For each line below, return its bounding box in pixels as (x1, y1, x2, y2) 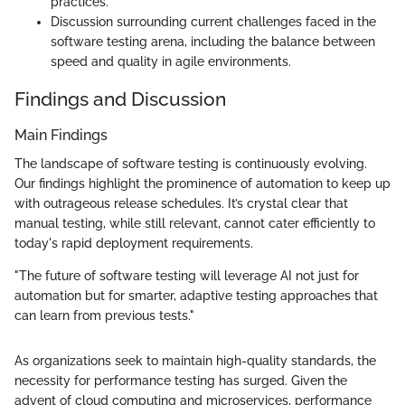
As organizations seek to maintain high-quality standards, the (14, 353, 376, 369)
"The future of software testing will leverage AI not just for (14, 268, 359, 284)
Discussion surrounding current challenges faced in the (51, 14, 376, 30)
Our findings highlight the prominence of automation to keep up (14, 176, 391, 192)
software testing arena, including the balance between (51, 34, 375, 50)
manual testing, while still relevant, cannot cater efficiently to (14, 216, 375, 231)
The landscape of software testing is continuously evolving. (14, 156, 367, 172)
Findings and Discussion (14, 88, 226, 111)
